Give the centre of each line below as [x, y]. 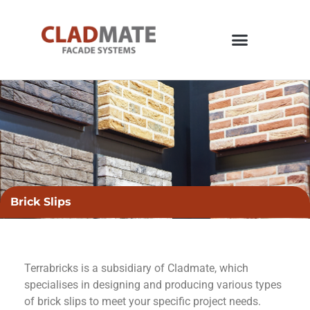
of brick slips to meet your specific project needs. [143, 301]
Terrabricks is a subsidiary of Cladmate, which [136, 268]
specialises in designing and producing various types [153, 284]
